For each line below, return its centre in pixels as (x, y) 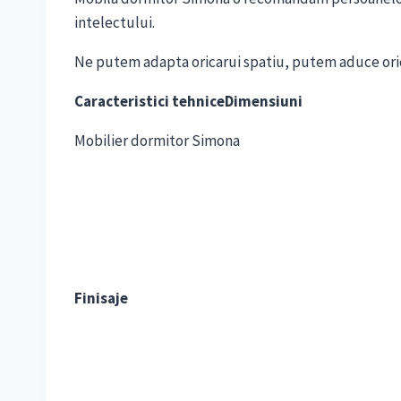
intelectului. (115, 23)
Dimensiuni (264, 102)
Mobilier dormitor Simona (157, 141)
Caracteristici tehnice (149, 102)
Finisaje (101, 299)
